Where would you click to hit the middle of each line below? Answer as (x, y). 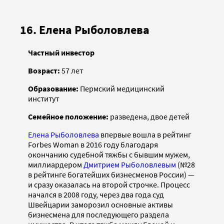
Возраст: (44, 70)
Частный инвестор (61, 52)
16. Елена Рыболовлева (85, 29)
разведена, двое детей (150, 116)
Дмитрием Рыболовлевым (130, 164)
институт (43, 98)
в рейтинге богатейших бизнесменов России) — (111, 174)
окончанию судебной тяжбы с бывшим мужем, (109, 154)
